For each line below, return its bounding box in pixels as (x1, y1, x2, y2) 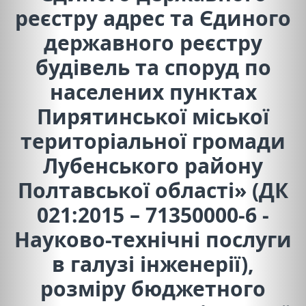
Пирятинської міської (37, 102, 269, 130)
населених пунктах (49, 77, 257, 106)
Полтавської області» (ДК (18, 176, 288, 204)
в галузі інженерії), (52, 249, 254, 278)
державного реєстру (44, 28, 262, 57)
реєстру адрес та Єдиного (15, 3, 291, 32)
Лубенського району (43, 151, 263, 180)
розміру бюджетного (40, 274, 266, 303)
